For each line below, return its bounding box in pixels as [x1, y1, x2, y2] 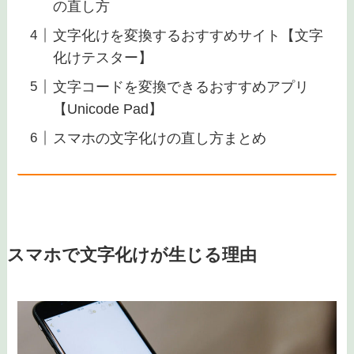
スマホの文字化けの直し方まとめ [53, 130, 267, 146]
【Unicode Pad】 [53, 100, 164, 117]
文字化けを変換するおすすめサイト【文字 [53, 28, 324, 44]
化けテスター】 [53, 50, 153, 66]
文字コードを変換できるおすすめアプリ [53, 78, 310, 95]
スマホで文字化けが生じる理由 [6, 246, 257, 265]
